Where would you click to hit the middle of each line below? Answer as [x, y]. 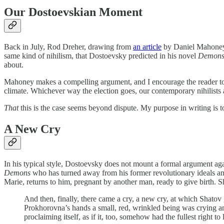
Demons [18, 173]
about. [14, 65]
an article [147, 47]
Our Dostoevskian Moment [73, 12]
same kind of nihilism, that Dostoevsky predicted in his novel [101, 56]
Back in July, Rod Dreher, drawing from [68, 47]
